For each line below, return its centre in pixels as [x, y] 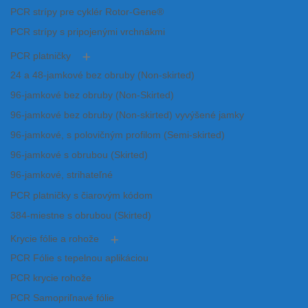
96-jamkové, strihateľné [62, 175]
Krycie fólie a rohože [55, 239]
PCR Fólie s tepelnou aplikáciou [79, 258]
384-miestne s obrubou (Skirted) [81, 215]
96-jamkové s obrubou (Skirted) [79, 155]
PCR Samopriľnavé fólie [62, 298]
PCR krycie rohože [51, 278]
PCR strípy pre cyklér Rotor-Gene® [87, 12]
